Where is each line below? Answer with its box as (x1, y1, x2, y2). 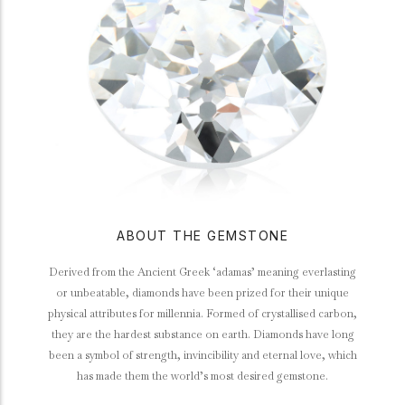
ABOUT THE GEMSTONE (117, 228, 288, 243)
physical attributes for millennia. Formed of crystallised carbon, (48, 306, 357, 321)
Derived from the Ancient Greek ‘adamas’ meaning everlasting (49, 265, 356, 279)
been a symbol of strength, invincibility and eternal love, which (48, 348, 357, 363)
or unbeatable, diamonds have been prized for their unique (56, 286, 349, 300)
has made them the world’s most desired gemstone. (77, 369, 328, 383)
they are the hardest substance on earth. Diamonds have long (51, 327, 354, 342)
